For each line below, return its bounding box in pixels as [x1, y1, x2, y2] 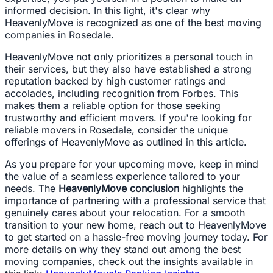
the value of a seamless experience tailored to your [5, 170, 240, 183]
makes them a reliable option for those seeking [5, 99, 221, 112]
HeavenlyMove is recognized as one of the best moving [5, 16, 261, 29]
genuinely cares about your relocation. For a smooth [5, 207, 245, 219]
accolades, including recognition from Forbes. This [5, 87, 238, 100]
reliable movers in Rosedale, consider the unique [5, 124, 228, 136]
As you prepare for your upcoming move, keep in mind [5, 158, 258, 171]
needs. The [5, 182, 58, 195]
